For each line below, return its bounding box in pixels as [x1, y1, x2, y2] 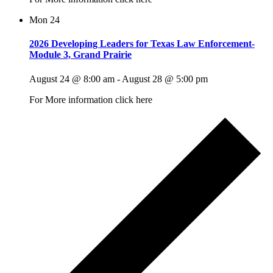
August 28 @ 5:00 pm [122, 73, 208, 84]
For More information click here [29, 94, 152, 105]
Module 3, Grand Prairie [29, 49, 132, 60]
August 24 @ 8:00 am [29, 73, 115, 84]
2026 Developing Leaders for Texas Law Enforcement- [29, 38, 255, 49]
